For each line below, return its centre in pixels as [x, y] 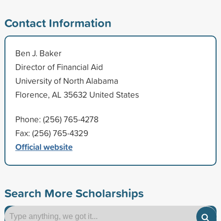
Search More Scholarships [74, 193]
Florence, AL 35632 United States [77, 94]
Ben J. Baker [38, 53]
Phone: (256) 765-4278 [57, 119]
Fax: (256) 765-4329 [52, 133]
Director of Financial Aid [59, 67]
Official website [44, 147]
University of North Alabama [67, 80]
